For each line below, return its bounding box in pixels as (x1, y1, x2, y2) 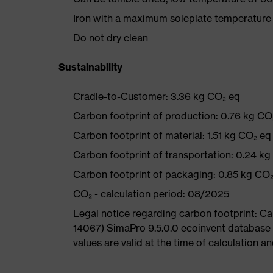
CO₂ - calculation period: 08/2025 (73, 188, 229, 200)
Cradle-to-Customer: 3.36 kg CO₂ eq (73, 90, 240, 102)
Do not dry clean (73, 32, 148, 44)
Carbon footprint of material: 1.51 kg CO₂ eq (73, 129, 271, 141)
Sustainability (58, 61, 122, 73)
